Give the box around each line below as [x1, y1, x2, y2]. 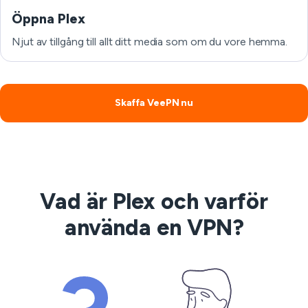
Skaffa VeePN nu [114, 97, 194, 109]
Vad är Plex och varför [40, 188, 268, 214]
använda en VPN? [64, 214, 244, 241]
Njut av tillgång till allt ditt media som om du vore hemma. [12, 35, 288, 48]
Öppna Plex [12, 10, 85, 27]
